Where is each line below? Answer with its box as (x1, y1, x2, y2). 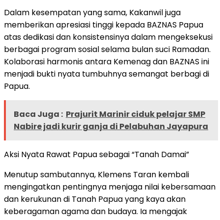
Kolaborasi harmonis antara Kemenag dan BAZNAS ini (4, 55, 209, 67)
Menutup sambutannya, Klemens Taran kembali (4, 168, 189, 180)
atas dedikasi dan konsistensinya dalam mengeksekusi (4, 31, 213, 43)
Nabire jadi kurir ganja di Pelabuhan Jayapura (14, 120, 208, 132)
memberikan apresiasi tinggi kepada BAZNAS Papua (4, 19, 203, 30)
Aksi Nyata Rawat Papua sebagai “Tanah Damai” (4, 148, 189, 160)
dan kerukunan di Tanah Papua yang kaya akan (4, 193, 186, 205)
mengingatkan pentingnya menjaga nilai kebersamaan (4, 181, 216, 192)
